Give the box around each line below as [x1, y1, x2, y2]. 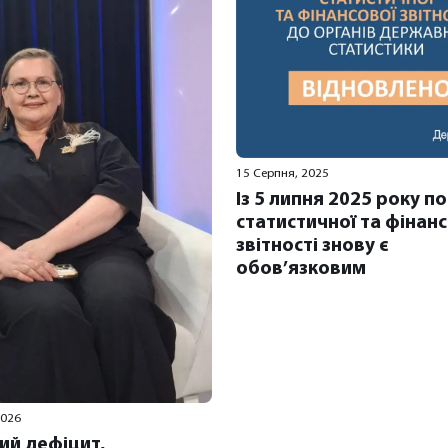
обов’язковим [236, 259, 366, 279]
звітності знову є [236, 236, 388, 256]
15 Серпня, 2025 [236, 166, 329, 180]
